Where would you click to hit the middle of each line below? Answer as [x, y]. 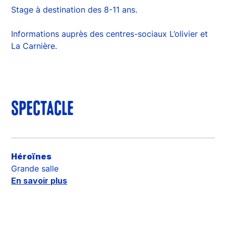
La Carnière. [34, 46]
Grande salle [35, 168]
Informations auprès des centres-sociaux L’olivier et [110, 34]
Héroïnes [32, 156]
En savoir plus [39, 180]
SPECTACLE [43, 110]
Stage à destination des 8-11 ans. [74, 9]
